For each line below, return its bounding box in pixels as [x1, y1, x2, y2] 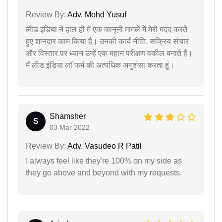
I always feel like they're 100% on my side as [26, 157, 182, 166]
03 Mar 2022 [50, 123, 90, 132]
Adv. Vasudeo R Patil [66, 142, 142, 151]
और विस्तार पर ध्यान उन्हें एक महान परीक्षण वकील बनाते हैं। [26, 49, 193, 58]
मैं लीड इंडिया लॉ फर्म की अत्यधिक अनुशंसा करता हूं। [26, 61, 174, 70]
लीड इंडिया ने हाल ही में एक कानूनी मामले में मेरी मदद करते [26, 25, 187, 34]
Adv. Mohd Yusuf [66, 10, 126, 19]
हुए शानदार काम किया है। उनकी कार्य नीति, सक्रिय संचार [26, 37, 189, 46]
